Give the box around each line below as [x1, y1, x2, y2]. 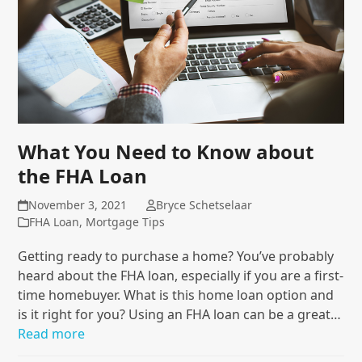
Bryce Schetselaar [155, 197, 252, 213]
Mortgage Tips [86, 214, 166, 230]
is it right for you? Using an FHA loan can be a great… [18, 305, 342, 324]
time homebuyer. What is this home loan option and [18, 286, 335, 305]
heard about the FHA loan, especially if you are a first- [18, 267, 344, 285]
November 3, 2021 [27, 197, 127, 213]
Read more [18, 325, 86, 343]
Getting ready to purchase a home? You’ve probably [18, 247, 335, 266]
